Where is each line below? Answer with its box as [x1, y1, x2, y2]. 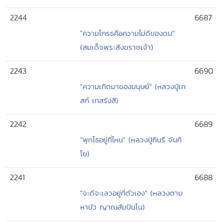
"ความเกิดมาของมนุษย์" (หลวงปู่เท [80, 81, 186, 92]
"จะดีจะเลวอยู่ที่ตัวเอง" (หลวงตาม [80, 188, 183, 198]
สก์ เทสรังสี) [80, 95, 118, 106]
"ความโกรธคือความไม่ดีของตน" [80, 28, 175, 38]
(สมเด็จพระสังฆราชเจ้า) [80, 42, 153, 52]
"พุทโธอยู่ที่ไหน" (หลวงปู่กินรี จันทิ [80, 134, 182, 145]
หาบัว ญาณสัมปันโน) [80, 202, 145, 212]
